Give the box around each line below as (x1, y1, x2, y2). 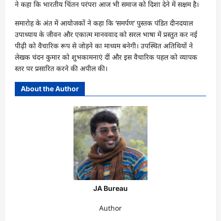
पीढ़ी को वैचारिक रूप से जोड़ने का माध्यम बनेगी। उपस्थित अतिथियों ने (15, 40, 193, 50)
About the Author (21, 84, 79, 93)
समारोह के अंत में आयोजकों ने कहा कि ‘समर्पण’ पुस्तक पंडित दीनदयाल (15, 18, 193, 28)
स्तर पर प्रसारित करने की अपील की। (15, 63, 108, 73)
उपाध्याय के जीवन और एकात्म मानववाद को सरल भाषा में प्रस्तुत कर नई (15, 29, 197, 39)
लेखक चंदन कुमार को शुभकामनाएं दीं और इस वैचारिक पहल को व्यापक (15, 52, 197, 62)
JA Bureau (93, 184, 128, 192)
